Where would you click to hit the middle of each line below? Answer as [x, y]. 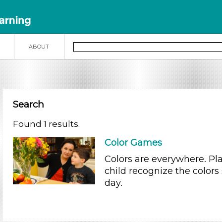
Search [28, 104]
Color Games [133, 143]
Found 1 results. [46, 124]
